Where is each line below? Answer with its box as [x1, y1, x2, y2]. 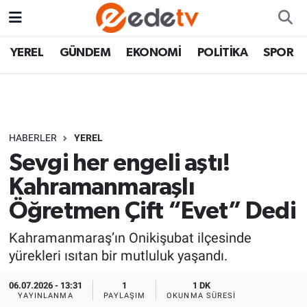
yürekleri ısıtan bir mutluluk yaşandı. [8, 247, 228, 265]
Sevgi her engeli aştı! [8, 151, 230, 175]
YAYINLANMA [17, 291, 73, 300]
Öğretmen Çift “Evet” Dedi [8, 199, 296, 223]
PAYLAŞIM [103, 291, 146, 300]
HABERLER [8, 132, 57, 144]
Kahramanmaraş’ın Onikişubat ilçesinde [8, 230, 251, 247]
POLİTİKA [197, 47, 247, 60]
